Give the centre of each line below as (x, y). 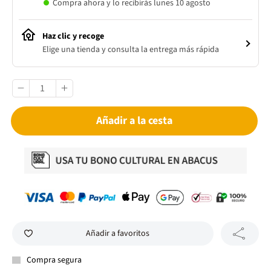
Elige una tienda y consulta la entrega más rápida (131, 50)
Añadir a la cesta (134, 121)
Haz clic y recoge (73, 36)
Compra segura (54, 260)
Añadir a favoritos (117, 233)
